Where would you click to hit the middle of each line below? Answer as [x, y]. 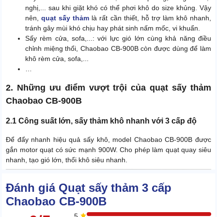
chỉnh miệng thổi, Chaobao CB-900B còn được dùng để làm [118, 49]
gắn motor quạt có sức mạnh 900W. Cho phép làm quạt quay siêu [108, 150]
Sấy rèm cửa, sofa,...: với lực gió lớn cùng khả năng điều [118, 39]
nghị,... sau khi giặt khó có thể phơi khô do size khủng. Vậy [118, 8]
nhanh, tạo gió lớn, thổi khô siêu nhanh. [67, 160]
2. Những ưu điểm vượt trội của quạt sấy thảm [108, 88]
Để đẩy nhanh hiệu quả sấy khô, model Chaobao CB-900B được [108, 140]
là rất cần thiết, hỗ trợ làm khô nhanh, [150, 18]
